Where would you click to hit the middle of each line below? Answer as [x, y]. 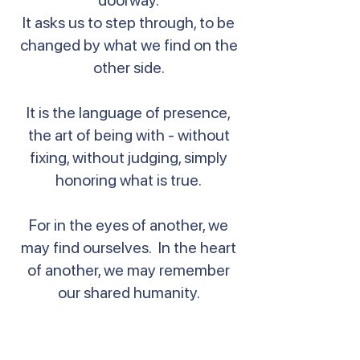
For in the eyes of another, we [129, 225]
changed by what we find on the [129, 45]
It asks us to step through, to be [129, 22]
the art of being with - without [129, 135]
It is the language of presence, [129, 112]
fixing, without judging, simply [129, 157]
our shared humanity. [129, 292]
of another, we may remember [129, 270]
